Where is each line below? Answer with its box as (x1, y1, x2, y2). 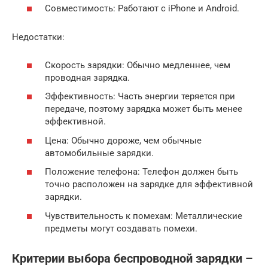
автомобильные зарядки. (45, 147, 154, 159)
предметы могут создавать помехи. (45, 223, 197, 234)
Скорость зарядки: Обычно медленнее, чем (45, 59, 230, 71)
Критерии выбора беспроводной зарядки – (12, 251, 253, 266)
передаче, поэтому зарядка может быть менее (45, 103, 242, 115)
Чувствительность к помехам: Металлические (45, 210, 242, 221)
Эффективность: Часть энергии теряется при (45, 91, 235, 102)
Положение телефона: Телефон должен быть (45, 166, 238, 178)
